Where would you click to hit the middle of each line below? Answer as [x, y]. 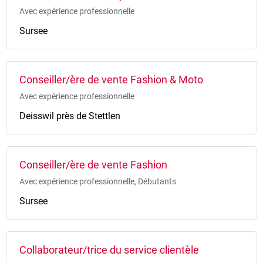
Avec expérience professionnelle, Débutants [98, 182]
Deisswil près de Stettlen [70, 116]
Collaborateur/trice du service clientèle [109, 250]
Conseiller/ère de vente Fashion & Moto [111, 80]
